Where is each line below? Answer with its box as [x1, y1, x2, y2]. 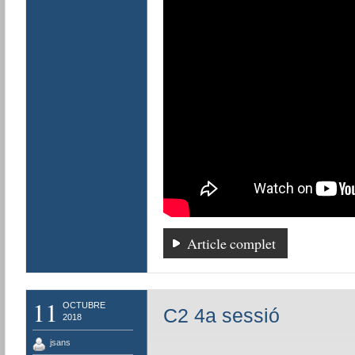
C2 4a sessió [162, 305, 280, 326]
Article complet [186, 234, 276, 253]
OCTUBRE [62, 300, 105, 310]
